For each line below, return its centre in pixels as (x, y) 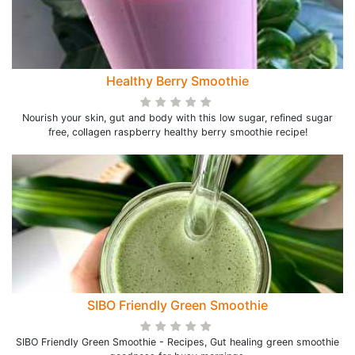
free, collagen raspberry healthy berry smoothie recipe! (177, 132)
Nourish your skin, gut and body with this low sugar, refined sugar (177, 118)
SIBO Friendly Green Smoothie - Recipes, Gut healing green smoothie (177, 342)
